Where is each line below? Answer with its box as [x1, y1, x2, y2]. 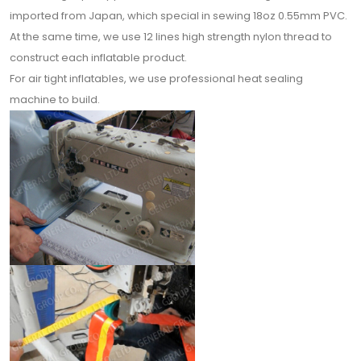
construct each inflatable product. [10, 50, 187, 65]
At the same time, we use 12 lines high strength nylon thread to [10, 29, 332, 44]
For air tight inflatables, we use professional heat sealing [10, 71, 303, 86]
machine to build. [10, 92, 100, 107]
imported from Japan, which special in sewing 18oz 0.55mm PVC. [10, 8, 350, 23]
